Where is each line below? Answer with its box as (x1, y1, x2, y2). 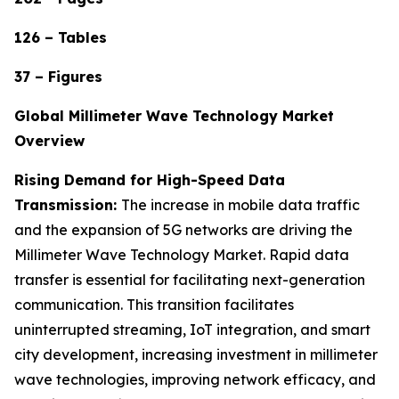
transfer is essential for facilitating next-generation (14, 270, 365, 289)
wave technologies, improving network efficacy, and (14, 370, 376, 388)
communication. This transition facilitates (14, 295, 294, 313)
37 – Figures (14, 67, 102, 85)
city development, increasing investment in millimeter (14, 345, 378, 363)
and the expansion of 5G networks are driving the (14, 220, 353, 239)
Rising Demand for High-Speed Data (14, 170, 285, 189)
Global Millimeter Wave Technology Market (14, 106, 334, 125)
